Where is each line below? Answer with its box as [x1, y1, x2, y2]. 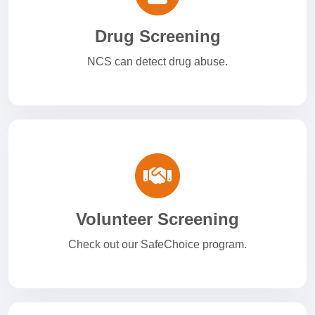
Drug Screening [94, 27, 221, 46]
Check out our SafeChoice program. [68, 238, 247, 251]
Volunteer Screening [76, 210, 239, 229]
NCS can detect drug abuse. [87, 56, 228, 68]
